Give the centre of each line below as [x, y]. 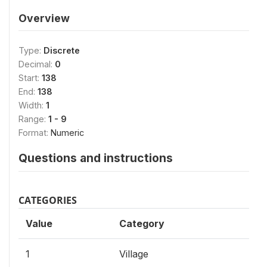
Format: [35, 133]
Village [134, 254]
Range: [33, 119]
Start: [30, 78]
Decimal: [37, 64]
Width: [32, 105]
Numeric [67, 133]
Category [142, 223]
